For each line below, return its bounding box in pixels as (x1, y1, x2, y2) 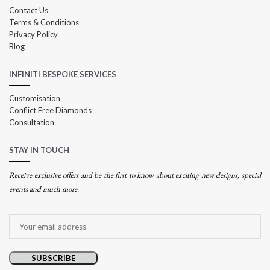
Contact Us (9, 5, 48, 16)
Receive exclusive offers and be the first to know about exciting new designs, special (9, 170, 261, 181)
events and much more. (9, 184, 79, 195)
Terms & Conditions (9, 17, 79, 28)
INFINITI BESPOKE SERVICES (9, 69, 116, 80)
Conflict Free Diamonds (9, 105, 92, 116)
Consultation (9, 118, 54, 128)
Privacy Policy (9, 30, 58, 40)
